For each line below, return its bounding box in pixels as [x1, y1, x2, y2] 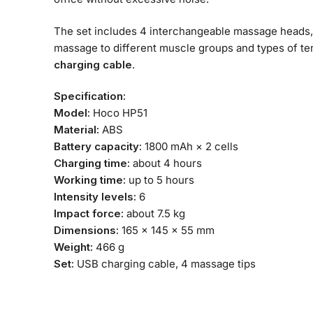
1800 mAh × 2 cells [142, 139, 239, 153]
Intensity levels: [54, 189, 137, 203]
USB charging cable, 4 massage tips [74, 256, 256, 270]
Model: [54, 105, 91, 119]
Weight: [54, 240, 94, 254]
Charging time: [54, 156, 131, 170]
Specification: [54, 89, 126, 103]
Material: [54, 122, 100, 136]
